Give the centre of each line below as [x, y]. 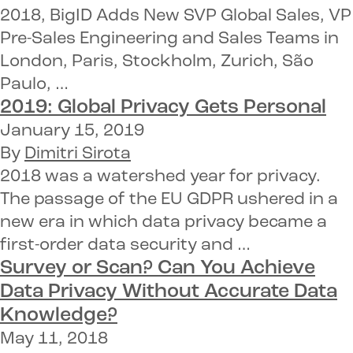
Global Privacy [124, 108]
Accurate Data [271, 292]
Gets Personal [258, 108]
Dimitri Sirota [78, 154]
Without [161, 292]
